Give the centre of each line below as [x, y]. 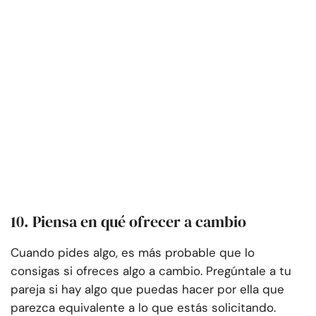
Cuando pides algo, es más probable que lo [133, 253]
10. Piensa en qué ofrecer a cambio [128, 222]
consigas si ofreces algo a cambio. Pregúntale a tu [151, 271]
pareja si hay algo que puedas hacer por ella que [147, 290]
